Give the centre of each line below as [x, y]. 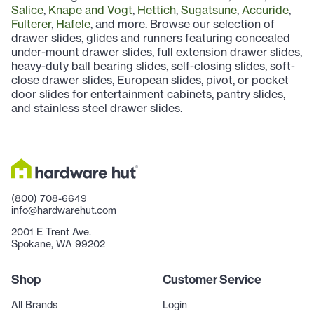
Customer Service [212, 279]
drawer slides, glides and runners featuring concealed [151, 38]
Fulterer [31, 24]
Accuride [265, 10]
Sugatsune [209, 10]
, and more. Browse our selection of [183, 24]
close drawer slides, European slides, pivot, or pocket [150, 80]
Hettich [157, 10]
